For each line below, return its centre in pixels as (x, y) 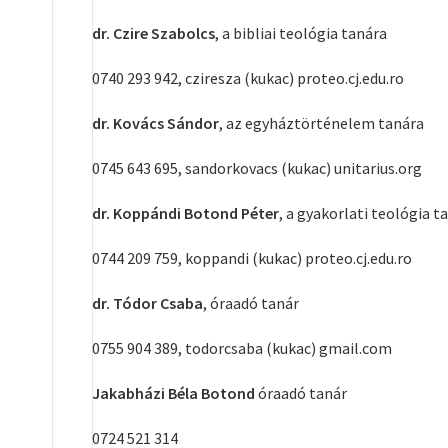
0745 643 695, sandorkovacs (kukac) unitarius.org (257, 168)
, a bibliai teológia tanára (301, 33)
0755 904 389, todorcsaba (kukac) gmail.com (242, 348)
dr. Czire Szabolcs (153, 33)
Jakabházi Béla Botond (175, 393)
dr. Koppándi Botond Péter (185, 213)
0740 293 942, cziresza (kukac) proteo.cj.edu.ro (248, 78)
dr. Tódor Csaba (147, 303)
